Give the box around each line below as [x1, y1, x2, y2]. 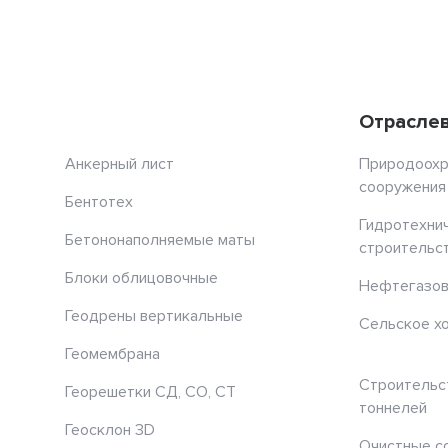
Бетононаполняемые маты [65, 230, 255, 251]
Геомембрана [65, 344, 160, 365]
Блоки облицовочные [65, 268, 218, 289]
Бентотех [65, 192, 133, 213]
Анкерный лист [65, 154, 174, 175]
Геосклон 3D [65, 420, 155, 441]
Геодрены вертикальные [65, 306, 243, 327]
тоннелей [359, 398, 427, 419]
